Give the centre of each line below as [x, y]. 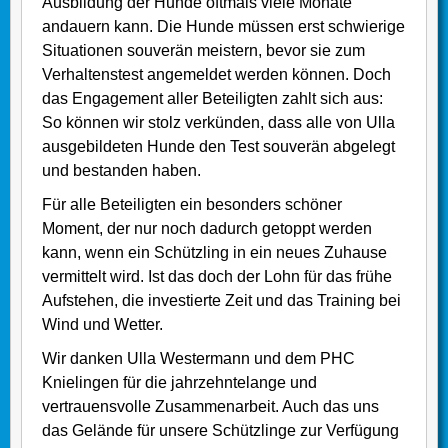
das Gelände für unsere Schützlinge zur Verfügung [220, 431]
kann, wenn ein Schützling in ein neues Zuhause [214, 253]
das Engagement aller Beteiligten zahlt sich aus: [212, 99]
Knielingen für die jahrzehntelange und [179, 383]
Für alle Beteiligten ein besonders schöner [192, 205]
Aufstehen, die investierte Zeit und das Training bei [221, 301]
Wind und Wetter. [102, 325]
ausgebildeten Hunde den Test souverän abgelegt [218, 147]
